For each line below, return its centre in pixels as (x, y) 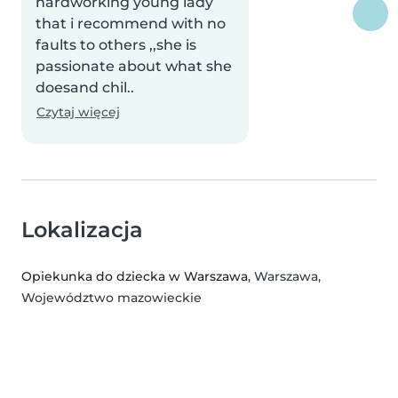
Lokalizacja (82, 230)
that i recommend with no (131, 24)
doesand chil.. (85, 88)
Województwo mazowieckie (111, 298)
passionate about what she (134, 67)
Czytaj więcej (78, 112)
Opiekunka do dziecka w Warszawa (135, 277)
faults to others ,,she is (116, 45)
